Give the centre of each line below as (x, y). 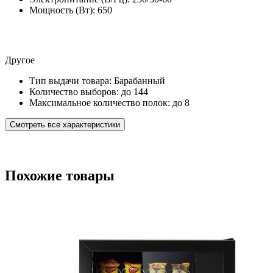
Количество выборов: (74, 92)
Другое (20, 60)
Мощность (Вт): (62, 10)
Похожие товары (60, 176)
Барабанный (140, 81)
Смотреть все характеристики (65, 125)
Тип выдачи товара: (70, 81)
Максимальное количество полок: (100, 103)
